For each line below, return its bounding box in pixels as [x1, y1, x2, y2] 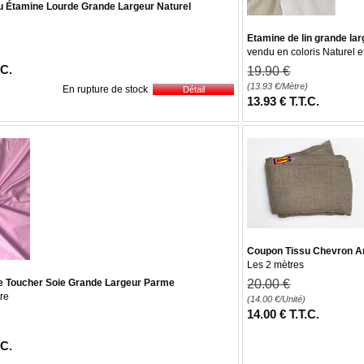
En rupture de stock [63, 84, 149, 95]
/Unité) [279, 294, 306, 304]
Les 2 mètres [247, 259, 305, 271]
